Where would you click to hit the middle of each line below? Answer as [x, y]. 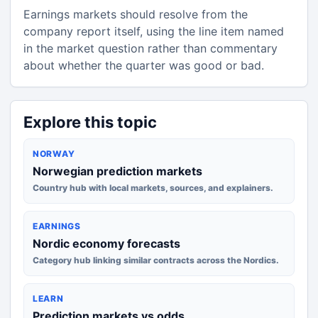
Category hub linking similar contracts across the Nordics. [156, 260]
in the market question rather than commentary [150, 48]
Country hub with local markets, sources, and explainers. [153, 188]
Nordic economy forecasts [106, 243]
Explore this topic [90, 122]
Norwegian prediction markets [117, 171]
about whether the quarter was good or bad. [144, 65]
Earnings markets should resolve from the [136, 14]
